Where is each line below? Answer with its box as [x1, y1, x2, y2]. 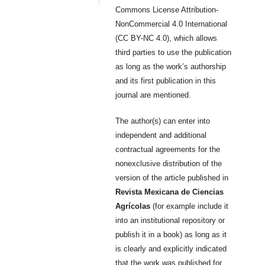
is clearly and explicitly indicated [115, 244, 227, 253]
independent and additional [115, 130, 207, 140]
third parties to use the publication [115, 47, 232, 57]
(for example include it [150, 201, 229, 211]
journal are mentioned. [115, 90, 192, 99]
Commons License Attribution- [115, 5, 219, 14]
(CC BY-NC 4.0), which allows [115, 33, 218, 43]
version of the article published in [115, 173, 229, 182]
